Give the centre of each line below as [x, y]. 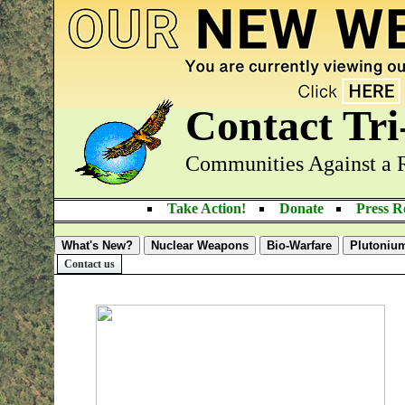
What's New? [97, 246]
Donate [301, 208]
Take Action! [206, 208]
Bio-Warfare [299, 246]
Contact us [89, 264]
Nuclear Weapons [200, 246]
